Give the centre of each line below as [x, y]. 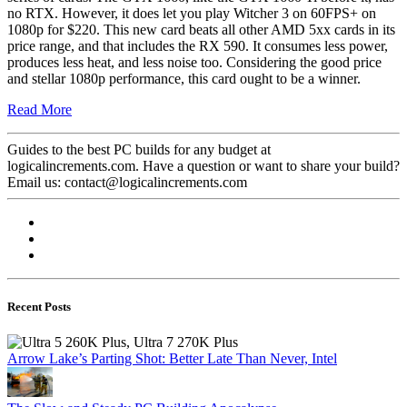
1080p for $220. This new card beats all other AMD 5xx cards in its [201, 29]
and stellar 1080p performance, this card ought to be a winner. [184, 78]
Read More [40, 109]
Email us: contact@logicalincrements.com [127, 182]
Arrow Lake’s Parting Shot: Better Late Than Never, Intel [172, 359]
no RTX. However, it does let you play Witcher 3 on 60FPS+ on [192, 13]
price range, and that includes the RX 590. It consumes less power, [198, 45]
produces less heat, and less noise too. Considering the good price [194, 62]
